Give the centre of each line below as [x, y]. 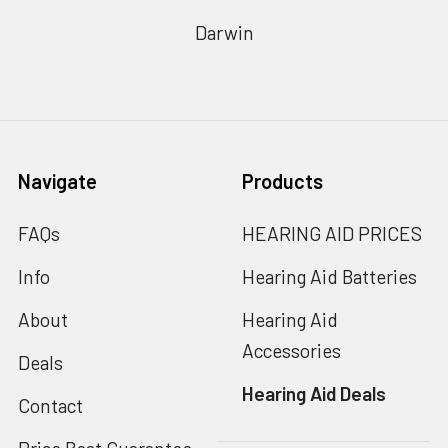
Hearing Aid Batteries [329, 276]
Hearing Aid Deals [314, 393]
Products [282, 180]
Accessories [291, 350]
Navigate [57, 180]
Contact [50, 405]
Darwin [224, 32]
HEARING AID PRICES [332, 233]
